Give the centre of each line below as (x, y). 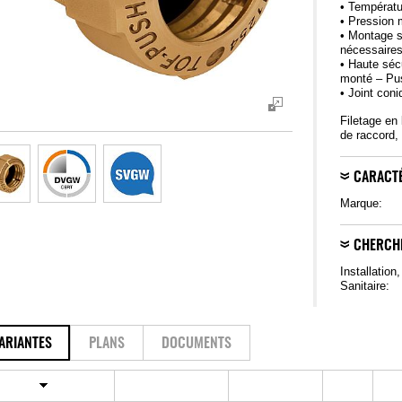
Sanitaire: (365, 286)
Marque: (361, 203)
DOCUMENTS (197, 344)
